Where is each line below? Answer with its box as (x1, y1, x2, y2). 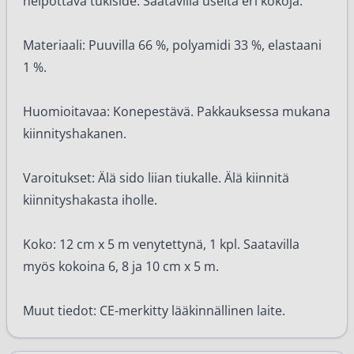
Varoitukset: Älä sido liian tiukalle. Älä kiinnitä (23, 169, 289, 186)
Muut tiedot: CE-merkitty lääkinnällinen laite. (23, 302, 285, 319)
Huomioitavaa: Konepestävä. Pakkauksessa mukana (23, 103, 330, 120)
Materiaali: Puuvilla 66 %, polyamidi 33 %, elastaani (23, 36, 322, 54)
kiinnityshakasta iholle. (23, 191, 157, 209)
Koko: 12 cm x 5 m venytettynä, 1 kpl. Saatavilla (23, 235, 299, 253)
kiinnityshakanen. (23, 125, 126, 142)
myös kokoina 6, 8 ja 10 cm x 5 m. (23, 258, 219, 275)
